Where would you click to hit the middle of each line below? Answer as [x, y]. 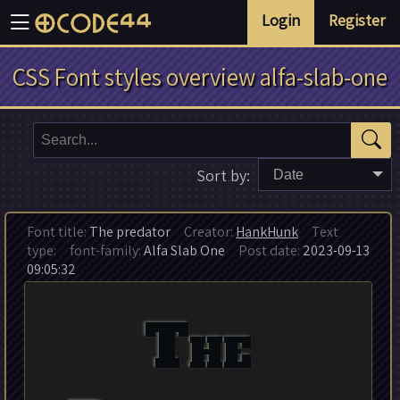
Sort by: [223, 175]
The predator [129, 232]
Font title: [57, 232]
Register [357, 20]
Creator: [202, 232]
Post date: [269, 250]
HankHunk [267, 232]
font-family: [105, 250]
